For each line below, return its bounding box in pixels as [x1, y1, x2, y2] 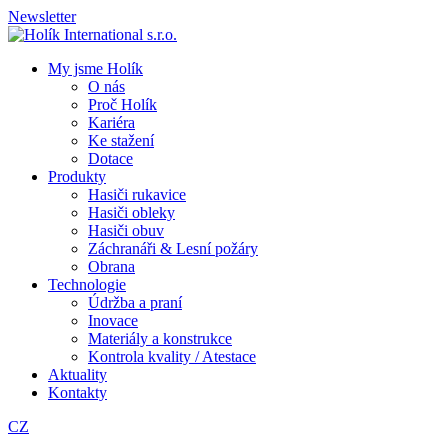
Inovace [88, 312, 138, 329]
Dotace [88, 150, 133, 167]
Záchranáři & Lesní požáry [88, 240, 258, 257]
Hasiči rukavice [88, 186, 186, 203]
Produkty [48, 168, 106, 185]
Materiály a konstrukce [88, 330, 232, 347]
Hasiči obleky [88, 204, 175, 221]
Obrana [88, 258, 135, 275]
